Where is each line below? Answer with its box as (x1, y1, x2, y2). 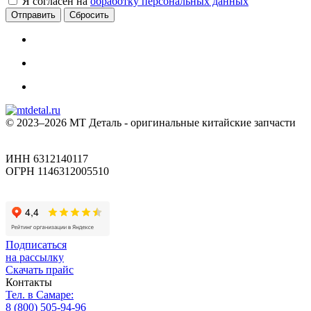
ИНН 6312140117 (6, 152, 88, 165)
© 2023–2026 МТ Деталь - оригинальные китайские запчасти (6, 116, 296, 128)
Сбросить (69, 9, 109, 20)
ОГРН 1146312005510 (6, 165, 109, 177)
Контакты (6, 276, 52, 288)
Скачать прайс (6, 263, 74, 276)
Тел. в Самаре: (6, 288, 74, 301)
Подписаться (6, 238, 67, 251)
